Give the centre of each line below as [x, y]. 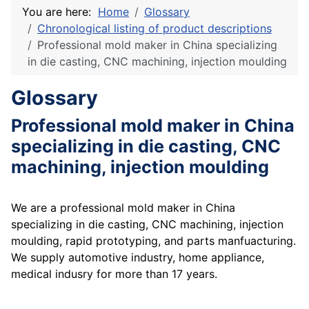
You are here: [60, 12]
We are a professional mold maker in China [123, 208]
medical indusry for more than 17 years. [114, 274]
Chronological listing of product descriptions [154, 29]
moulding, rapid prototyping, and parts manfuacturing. [153, 241]
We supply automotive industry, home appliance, [138, 258]
